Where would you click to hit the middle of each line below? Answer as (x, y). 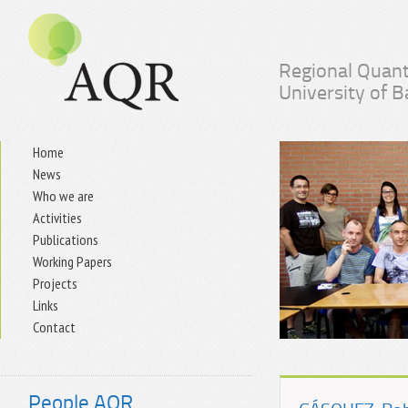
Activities (57, 218)
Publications (66, 240)
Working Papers (72, 261)
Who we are (63, 196)
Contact (54, 327)
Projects (55, 283)
